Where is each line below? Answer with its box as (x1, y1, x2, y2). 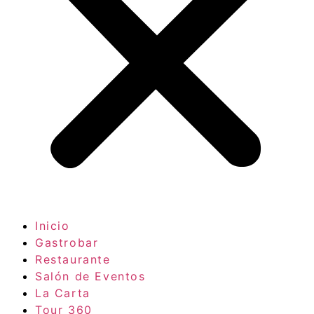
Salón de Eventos (35, 269, 146, 283)
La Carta (35, 286, 90, 300)
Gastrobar (35, 235, 99, 250)
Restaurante (35, 252, 111, 266)
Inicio (35, 219, 70, 233)
